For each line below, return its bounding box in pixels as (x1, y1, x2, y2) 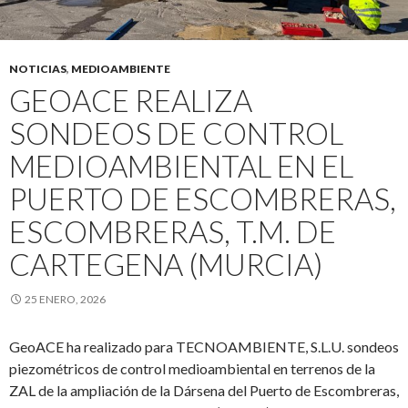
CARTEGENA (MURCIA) (9, 246, 322, 282)
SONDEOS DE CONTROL (9, 115, 343, 151)
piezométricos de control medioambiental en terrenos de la (9, 360, 375, 377)
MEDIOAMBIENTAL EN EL (9, 148, 353, 184)
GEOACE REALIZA (9, 82, 252, 118)
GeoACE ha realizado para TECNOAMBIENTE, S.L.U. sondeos (9, 338, 399, 355)
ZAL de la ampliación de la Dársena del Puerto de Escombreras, (9, 382, 399, 399)
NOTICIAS (9, 62, 66, 76)
